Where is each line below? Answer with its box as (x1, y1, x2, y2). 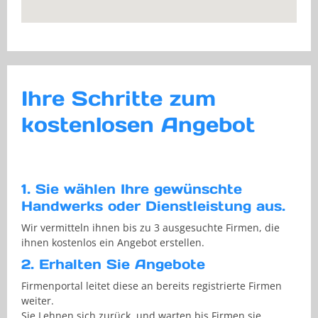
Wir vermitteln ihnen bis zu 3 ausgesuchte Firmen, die (21, 221, 280, 235)
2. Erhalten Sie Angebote (21, 256, 205, 273)
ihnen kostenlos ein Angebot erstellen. (21, 236, 204, 250)
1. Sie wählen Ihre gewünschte (21, 180, 242, 198)
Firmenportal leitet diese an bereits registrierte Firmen (21, 279, 282, 293)
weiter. (21, 294, 54, 308)
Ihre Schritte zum (21, 85, 216, 112)
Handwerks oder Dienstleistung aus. (21, 197, 285, 215)
